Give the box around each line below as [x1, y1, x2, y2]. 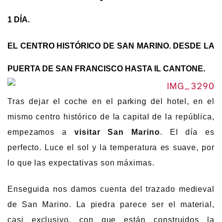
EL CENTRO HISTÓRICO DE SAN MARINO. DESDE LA [7, 42, 215, 51]
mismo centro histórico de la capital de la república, [7, 112, 215, 121]
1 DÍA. [7, 15, 30, 24]
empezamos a [7, 127, 75, 136]
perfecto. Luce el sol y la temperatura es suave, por [7, 143, 215, 152]
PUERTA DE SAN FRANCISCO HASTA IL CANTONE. [7, 64, 205, 73]
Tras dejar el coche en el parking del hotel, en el [7, 97, 215, 106]
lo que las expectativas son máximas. [7, 158, 155, 167]
